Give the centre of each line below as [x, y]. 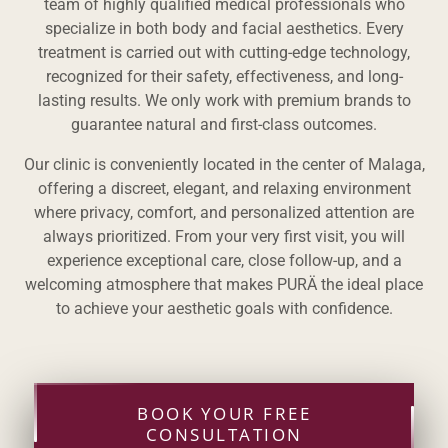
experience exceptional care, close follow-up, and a [224, 261]
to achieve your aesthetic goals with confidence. [224, 309]
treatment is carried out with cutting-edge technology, [224, 53]
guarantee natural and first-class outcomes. [224, 125]
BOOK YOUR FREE [224, 414]
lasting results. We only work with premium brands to [224, 101]
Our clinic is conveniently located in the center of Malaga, [224, 165]
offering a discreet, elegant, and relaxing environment [224, 189]
